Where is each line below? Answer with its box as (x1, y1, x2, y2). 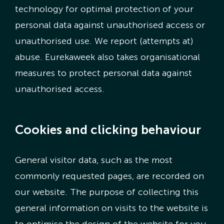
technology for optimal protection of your (14, 3, 193, 15)
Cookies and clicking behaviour (14, 122, 201, 137)
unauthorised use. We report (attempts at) (14, 35, 193, 47)
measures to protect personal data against (14, 67, 192, 79)
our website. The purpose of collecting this (14, 186, 198, 198)
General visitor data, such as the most (14, 154, 172, 166)
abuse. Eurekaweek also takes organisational (14, 51, 200, 63)
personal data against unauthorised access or (14, 19, 205, 31)
